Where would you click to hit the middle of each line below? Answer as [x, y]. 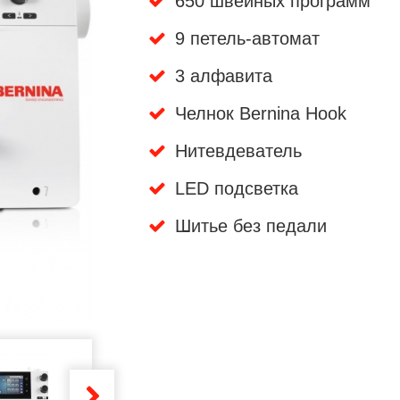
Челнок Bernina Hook [260, 113]
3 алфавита [223, 76]
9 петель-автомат [247, 38]
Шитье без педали [250, 226]
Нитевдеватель [238, 151]
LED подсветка [236, 188]
